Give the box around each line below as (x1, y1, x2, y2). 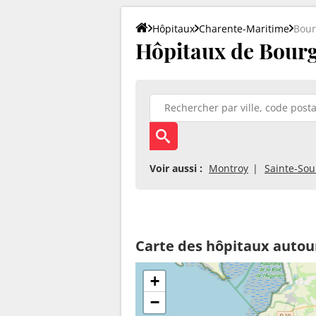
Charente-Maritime (199, 21, 289, 35)
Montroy (209, 161, 248, 175)
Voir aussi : (150, 161, 202, 175)
